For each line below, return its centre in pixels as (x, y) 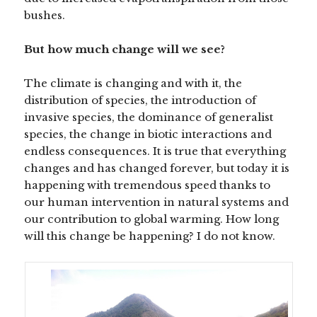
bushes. (45, 15)
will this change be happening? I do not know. (150, 236)
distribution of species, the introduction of (140, 100)
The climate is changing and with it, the (133, 83)
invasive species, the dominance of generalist (149, 117)
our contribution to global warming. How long (152, 219)
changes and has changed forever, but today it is (157, 168)
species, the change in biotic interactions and (148, 134)
